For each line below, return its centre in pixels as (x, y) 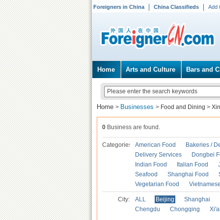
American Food (155, 145)
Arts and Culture (151, 69)
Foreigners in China (119, 7)
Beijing (165, 199)
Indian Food (151, 165)
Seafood (146, 174)
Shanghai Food (188, 174)
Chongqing (185, 209)
